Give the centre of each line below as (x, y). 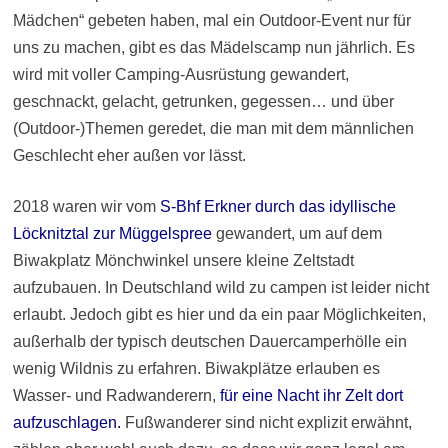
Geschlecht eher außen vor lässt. (129, 156)
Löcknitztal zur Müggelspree (112, 234)
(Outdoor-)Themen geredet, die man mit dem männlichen (213, 129)
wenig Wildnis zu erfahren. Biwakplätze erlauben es (196, 369)
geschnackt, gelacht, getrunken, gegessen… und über (203, 102)
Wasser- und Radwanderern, (116, 396)
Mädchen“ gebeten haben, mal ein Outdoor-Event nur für (211, 21)
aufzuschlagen (64, 423)
